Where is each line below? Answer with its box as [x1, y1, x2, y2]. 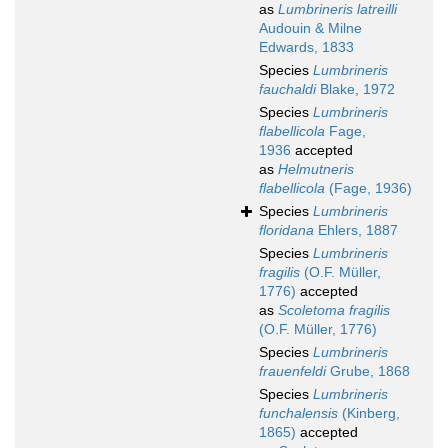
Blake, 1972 [316, 81, 395, 98]
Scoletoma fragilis [278, 302, 390, 319]
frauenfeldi [259, 363, 326, 380]
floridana [259, 222, 314, 239]
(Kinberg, [338, 405, 400, 422]
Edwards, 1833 [259, 39, 354, 56]
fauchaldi [259, 81, 316, 98]
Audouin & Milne [259, 20, 362, 37]
